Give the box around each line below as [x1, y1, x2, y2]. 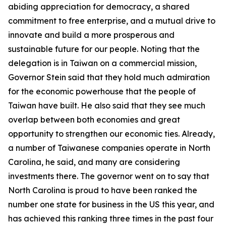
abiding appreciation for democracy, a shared [8, 2, 190, 12]
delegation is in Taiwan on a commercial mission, [8, 58, 197, 68]
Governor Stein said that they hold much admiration [8, 72, 210, 82]
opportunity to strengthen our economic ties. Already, [8, 129, 215, 139]
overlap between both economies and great [8, 115, 180, 125]
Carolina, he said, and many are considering [8, 157, 180, 167]
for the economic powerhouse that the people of [8, 86, 196, 96]
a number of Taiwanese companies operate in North [8, 143, 210, 153]
